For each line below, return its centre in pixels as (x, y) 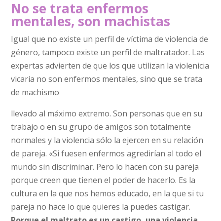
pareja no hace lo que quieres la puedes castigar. (101, 206)
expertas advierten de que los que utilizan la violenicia (110, 65)
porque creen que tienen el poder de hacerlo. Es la (103, 180)
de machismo (35, 92)
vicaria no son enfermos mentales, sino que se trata (107, 79)
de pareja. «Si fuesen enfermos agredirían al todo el (106, 153)
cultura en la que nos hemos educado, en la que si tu (108, 193)
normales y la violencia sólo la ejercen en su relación (107, 140)
